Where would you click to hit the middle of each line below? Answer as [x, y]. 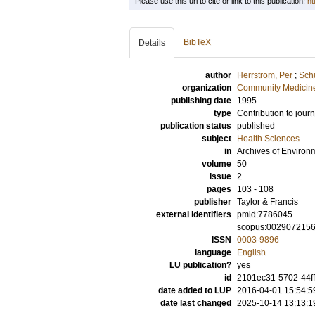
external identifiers [194, 214]
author [218, 75]
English [251, 252]
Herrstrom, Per [265, 75]
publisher [213, 202]
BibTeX [197, 42]
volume [217, 164]
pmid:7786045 [265, 214]
